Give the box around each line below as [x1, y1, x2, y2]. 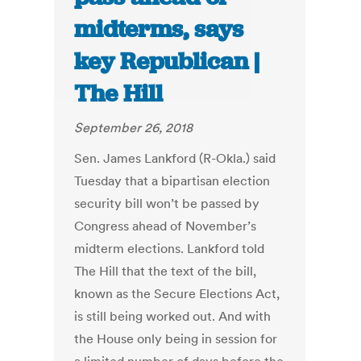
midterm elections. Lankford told [74, 240, 265, 257]
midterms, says [74, 14, 244, 45]
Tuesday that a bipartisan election [74, 172, 271, 189]
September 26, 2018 [74, 119, 193, 136]
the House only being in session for [74, 330, 278, 347]
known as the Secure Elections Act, [74, 285, 280, 302]
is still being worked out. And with [74, 308, 272, 325]
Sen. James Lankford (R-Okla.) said [74, 150, 276, 167]
